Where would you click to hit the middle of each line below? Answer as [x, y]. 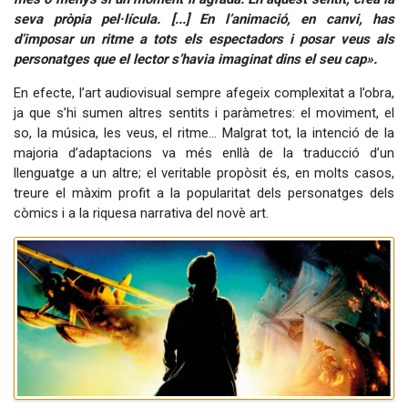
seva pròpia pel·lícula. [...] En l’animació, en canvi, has [204, 20]
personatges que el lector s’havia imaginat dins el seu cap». [195, 60]
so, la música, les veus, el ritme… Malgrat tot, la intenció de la [204, 133]
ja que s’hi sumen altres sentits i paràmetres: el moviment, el [204, 113]
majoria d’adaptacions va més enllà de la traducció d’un [204, 153]
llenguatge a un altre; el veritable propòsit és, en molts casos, [204, 173]
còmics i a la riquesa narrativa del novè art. [141, 214]
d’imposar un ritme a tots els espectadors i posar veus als [204, 40]
